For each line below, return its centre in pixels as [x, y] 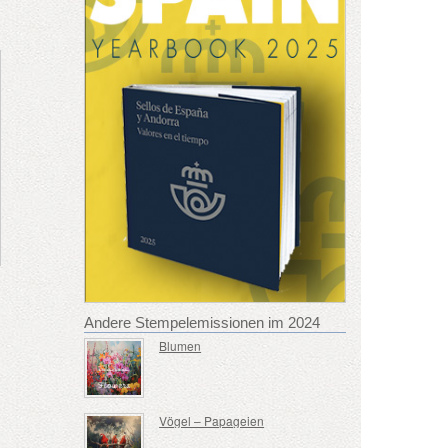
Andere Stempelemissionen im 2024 [201, 322]
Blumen [180, 345]
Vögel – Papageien [212, 421]
